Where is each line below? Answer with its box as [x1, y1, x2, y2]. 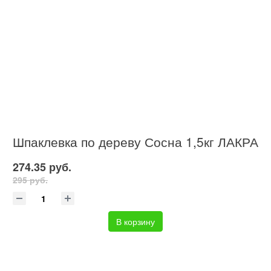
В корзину [116, 215, 155, 228]
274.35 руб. [13, 159, 71, 175]
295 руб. [13, 174, 48, 186]
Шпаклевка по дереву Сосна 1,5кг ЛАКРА [13, 132, 258, 151]
